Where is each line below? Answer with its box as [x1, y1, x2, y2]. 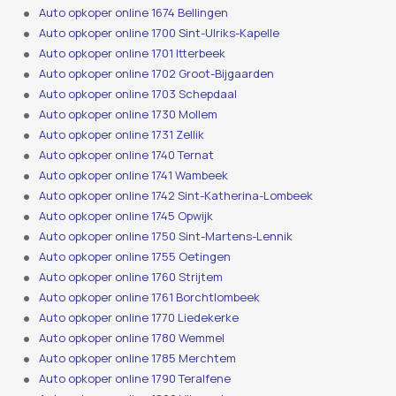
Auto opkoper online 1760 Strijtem [39, 269, 224, 286]
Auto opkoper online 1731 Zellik [39, 126, 205, 143]
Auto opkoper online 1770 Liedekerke [39, 309, 240, 326]
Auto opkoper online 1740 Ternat [39, 147, 215, 164]
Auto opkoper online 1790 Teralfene [39, 370, 232, 387]
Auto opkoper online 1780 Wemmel [39, 330, 225, 346]
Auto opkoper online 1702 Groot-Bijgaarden [39, 65, 275, 82]
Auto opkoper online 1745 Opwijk [39, 208, 214, 225]
